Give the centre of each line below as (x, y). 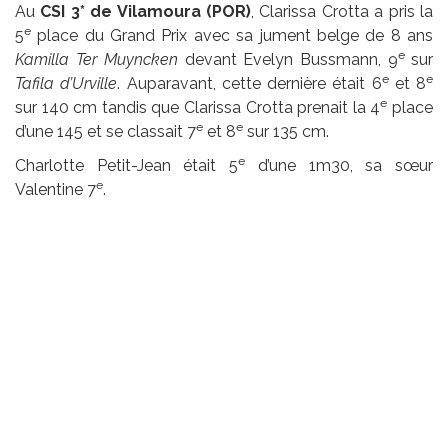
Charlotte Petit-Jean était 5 (127, 166)
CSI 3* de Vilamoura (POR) (146, 12)
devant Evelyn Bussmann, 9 (288, 60)
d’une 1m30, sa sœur (339, 166)
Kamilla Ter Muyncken (96, 60)
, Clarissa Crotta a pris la (342, 12)
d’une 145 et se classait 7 (105, 132)
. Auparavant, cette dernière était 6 (249, 84)
